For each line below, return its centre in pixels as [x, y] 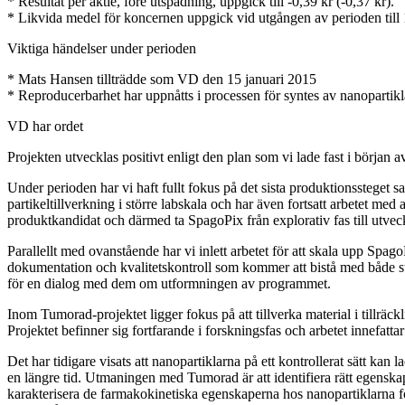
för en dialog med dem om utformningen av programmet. [169, 284]
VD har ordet [58, 127]
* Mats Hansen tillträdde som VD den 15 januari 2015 [162, 80]
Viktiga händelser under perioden [102, 49]
